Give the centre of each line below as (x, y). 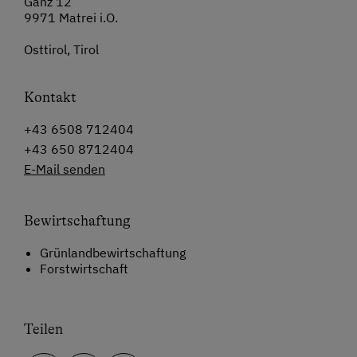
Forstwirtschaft (84, 269)
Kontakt (50, 98)
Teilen (43, 330)
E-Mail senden (65, 169)
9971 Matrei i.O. (71, 18)
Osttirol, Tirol (61, 50)
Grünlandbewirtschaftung (113, 253)
